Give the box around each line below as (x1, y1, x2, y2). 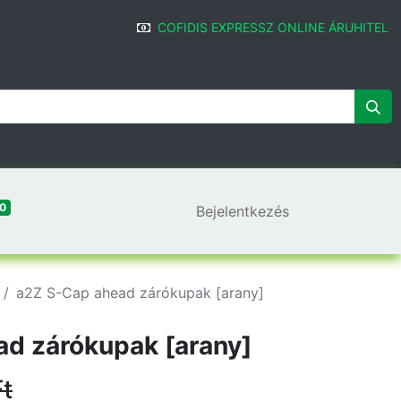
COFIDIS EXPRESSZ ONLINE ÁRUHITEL (158, 20, 388, 35)
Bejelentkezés (196, 202, 289, 220)
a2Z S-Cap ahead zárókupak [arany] (16, 284, 264, 302)
